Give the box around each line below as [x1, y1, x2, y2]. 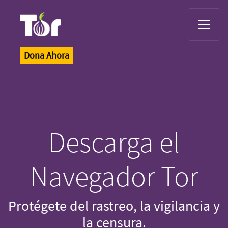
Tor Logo [19, 36, 42, 44]
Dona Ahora [24, 49, 69, 61]
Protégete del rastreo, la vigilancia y [8, 196, 220, 215]
